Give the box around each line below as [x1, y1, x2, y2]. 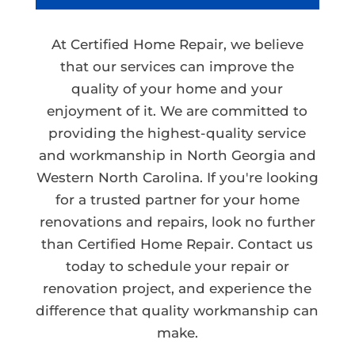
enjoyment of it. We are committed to [47, 102, 308, 119]
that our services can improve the [60, 58, 295, 74]
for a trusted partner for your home [55, 191, 300, 208]
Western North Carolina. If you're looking [36, 169, 319, 185]
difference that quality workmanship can [36, 302, 319, 319]
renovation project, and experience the [43, 280, 312, 296]
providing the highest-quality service [48, 124, 307, 141]
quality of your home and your [71, 80, 284, 97]
